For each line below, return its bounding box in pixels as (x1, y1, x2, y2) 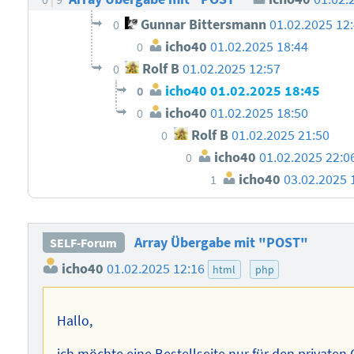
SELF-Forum (50, 235, 118, 251)
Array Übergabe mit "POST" (134, 234, 308, 252)
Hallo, (57, 312, 93, 330)
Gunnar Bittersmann (137, 16, 267, 34)
